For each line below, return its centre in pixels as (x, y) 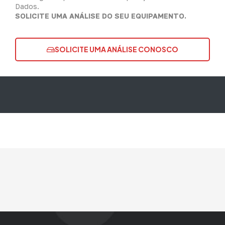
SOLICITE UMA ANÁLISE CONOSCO (117, 49)
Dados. (27, 6)
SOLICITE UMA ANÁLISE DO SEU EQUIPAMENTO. (101, 16)
